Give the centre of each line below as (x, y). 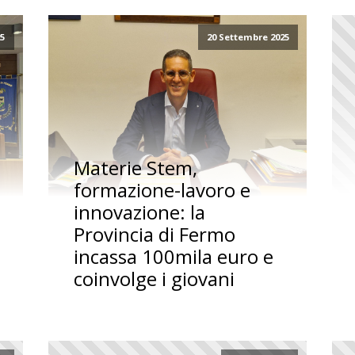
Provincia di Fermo (154, 234)
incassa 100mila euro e (173, 256)
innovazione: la (139, 212)
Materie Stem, (135, 167)
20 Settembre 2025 (248, 37)
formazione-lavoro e (162, 189)
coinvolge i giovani (154, 278)
